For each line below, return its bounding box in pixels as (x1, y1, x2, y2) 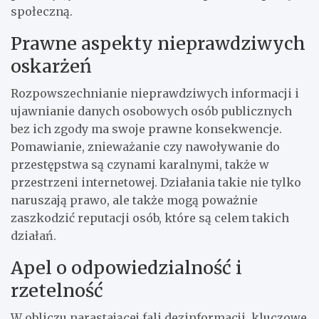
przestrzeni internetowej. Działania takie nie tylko (11, 174, 301, 189)
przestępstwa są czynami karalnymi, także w (11, 157, 269, 172)
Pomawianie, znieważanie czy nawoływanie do (11, 139, 280, 154)
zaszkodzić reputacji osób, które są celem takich (11, 210, 289, 225)
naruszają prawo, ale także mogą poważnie (11, 192, 258, 207)
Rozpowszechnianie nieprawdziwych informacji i (11, 85, 299, 100)
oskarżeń (11, 54, 92, 78)
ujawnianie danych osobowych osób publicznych (11, 103, 292, 118)
